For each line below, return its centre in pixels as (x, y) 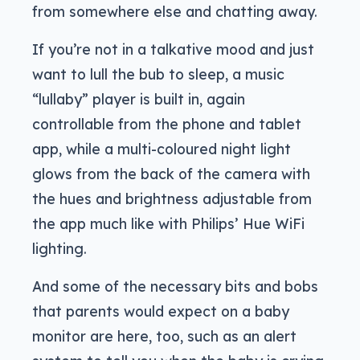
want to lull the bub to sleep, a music (158, 74)
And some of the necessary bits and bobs (175, 286)
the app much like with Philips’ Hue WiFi (168, 224)
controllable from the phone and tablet (167, 124)
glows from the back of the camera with (171, 174)
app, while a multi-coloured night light (162, 149)
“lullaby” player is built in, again (139, 99)
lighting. (59, 249)
